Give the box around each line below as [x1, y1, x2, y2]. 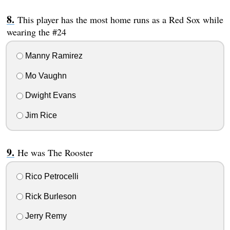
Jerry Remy [23, 212, 67, 221]
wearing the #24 [6, 26, 66, 39]
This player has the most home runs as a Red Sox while [17, 13, 223, 26]
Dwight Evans [23, 91, 76, 100]
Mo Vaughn [23, 71, 67, 80]
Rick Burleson [23, 191, 76, 201]
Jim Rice [23, 111, 57, 120]
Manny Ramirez [23, 51, 83, 60]
